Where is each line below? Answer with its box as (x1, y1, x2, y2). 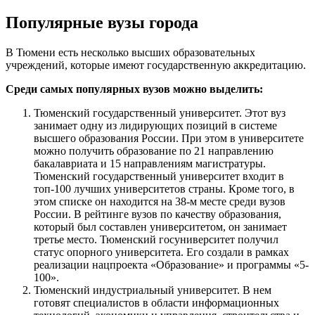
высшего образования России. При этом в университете (34, 132, 304, 145)
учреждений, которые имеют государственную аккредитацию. (6, 59, 306, 72)
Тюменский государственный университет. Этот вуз (34, 107, 285, 120)
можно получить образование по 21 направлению (34, 145, 274, 157)
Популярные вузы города (6, 13, 198, 32)
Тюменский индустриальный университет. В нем (34, 284, 271, 297)
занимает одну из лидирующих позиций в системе (34, 120, 277, 132)
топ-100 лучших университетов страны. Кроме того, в (34, 183, 295, 195)
